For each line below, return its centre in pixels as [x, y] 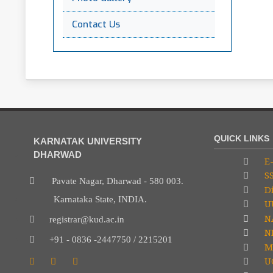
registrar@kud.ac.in [79, 219]
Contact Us [96, 24]
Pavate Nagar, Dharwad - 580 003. [109, 181]
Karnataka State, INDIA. [88, 199]
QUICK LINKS [242, 138]
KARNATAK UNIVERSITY [88, 141]
